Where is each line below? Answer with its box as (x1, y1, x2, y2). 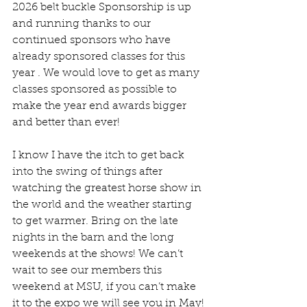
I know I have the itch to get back (12, 150, 187, 162)
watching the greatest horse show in (12, 183, 204, 195)
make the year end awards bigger (12, 101, 189, 112)
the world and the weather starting (12, 199, 195, 211)
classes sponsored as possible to (12, 84, 180, 96)
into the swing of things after (12, 167, 165, 178)
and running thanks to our (12, 19, 157, 30)
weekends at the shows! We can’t (12, 249, 186, 260)
